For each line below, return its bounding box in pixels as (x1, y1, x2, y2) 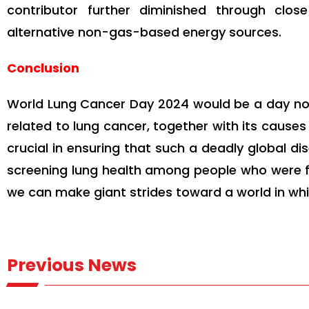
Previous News (7, 253, 137, 278)
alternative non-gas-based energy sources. (7, 23, 281, 41)
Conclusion (7, 59, 79, 77)
